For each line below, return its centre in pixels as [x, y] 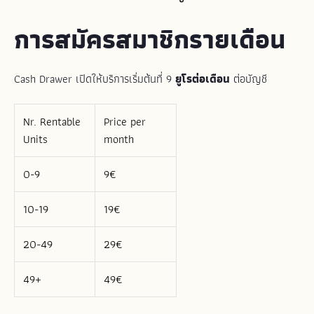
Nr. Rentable [52, 121]
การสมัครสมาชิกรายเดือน [150, 39]
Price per [125, 121]
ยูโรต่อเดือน [201, 79]
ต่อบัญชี [248, 79]
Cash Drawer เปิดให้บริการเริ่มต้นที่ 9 [93, 79]
